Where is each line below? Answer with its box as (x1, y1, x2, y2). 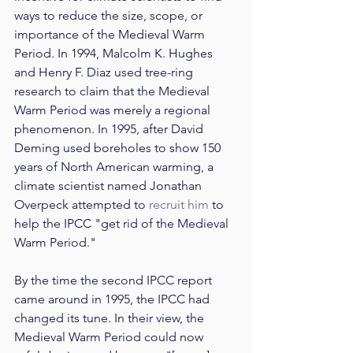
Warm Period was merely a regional (14, 102, 214, 118)
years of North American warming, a (14, 159, 217, 175)
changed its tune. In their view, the (14, 310, 207, 326)
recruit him (149, 197, 209, 213)
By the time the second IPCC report (14, 273, 215, 288)
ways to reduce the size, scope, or (14, 8, 206, 24)
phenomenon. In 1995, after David (14, 121, 206, 137)
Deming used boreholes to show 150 (14, 140, 224, 156)
